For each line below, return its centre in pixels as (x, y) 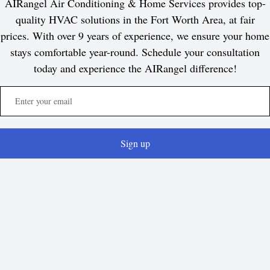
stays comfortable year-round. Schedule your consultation (135, 52)
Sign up (135, 143)
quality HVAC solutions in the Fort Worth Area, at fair (135, 19)
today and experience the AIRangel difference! (135, 68)
